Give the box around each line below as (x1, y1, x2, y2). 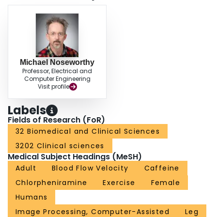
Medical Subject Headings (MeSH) (8, 151, 142, 163)
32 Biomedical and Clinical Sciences (15, 126, 160, 137)
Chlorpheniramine (15, 178, 88, 188)
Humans (15, 192, 48, 202)
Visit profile (37, 82, 69, 91)
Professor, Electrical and (22, 67, 92, 76)
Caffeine (144, 163, 180, 173)
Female (151, 178, 181, 188)
